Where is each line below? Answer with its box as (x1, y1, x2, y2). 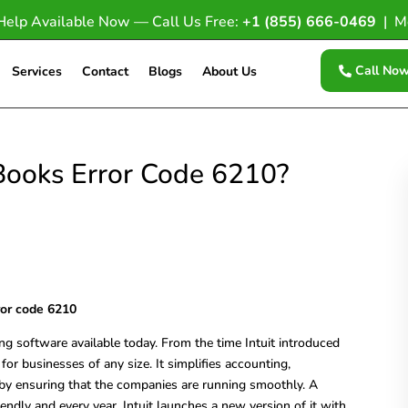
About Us (201, 63, 257, 80)
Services (11, 63, 62, 80)
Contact (81, 63, 128, 80)
